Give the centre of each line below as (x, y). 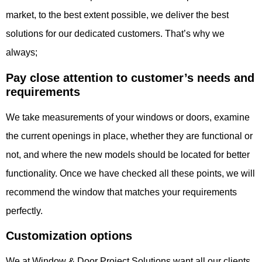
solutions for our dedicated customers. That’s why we (115, 34)
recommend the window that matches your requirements (121, 192)
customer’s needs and (193, 77)
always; (22, 53)
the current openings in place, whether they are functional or (129, 136)
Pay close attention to (68, 77)
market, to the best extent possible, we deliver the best (117, 15)
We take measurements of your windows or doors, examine (128, 117)
